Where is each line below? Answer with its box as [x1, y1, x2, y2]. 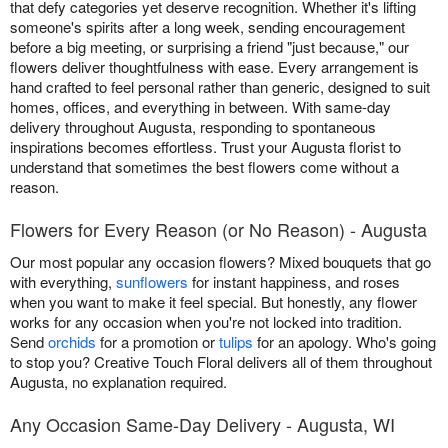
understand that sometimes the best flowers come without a [10, 156, 399, 178]
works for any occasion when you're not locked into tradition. [10, 311, 402, 333]
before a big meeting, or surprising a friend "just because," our [10, 36, 409, 58]
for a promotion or [96, 331, 219, 353]
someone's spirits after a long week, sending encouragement [10, 16, 405, 38]
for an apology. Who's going [253, 331, 436, 353]
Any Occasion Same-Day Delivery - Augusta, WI [10, 411, 395, 438]
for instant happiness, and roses [188, 271, 400, 293]
